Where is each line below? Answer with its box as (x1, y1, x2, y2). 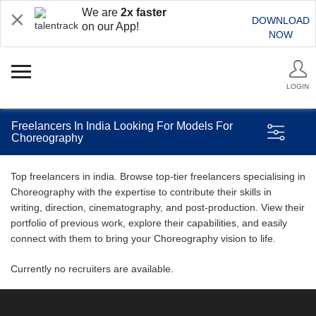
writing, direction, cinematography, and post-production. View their (11, 202, 305, 213)
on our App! (82, 20, 139, 32)
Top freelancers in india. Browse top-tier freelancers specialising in (11, 171, 305, 182)
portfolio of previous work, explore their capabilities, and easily (11, 217, 287, 229)
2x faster (121, 6, 166, 18)
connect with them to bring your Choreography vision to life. (11, 233, 276, 244)
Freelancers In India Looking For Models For (11, 120, 233, 132)
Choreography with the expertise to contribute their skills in (11, 186, 272, 197)
